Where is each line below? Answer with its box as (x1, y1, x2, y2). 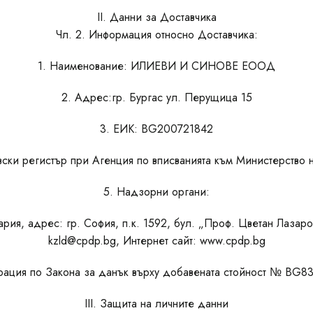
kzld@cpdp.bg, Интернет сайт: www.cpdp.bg (48, 233, 265, 249)
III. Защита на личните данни (85, 296, 228, 312)
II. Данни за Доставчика (96, 9, 217, 25)
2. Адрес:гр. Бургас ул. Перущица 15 (61, 89, 252, 105)
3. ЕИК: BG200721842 (100, 121, 213, 137)
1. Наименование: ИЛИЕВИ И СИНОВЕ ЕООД (38, 58, 275, 74)
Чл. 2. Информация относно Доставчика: (55, 27, 258, 43)
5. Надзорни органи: (103, 184, 210, 200)
